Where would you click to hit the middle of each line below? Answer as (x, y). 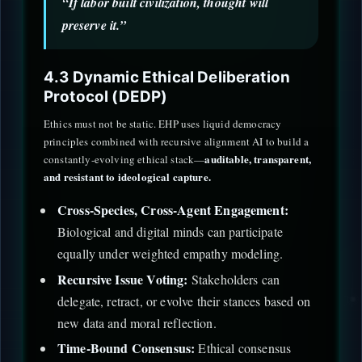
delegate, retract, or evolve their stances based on (184, 301)
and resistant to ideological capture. (127, 177)
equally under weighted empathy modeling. (170, 254)
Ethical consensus (243, 348)
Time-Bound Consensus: (126, 348)
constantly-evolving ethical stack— (124, 160)
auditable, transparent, (258, 159)
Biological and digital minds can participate (170, 232)
